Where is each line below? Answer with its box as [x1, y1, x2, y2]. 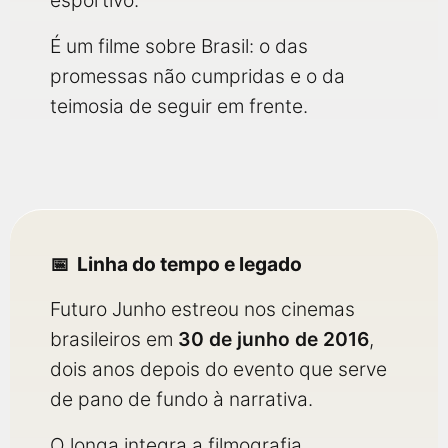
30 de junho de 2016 [178, 327, 369, 351]
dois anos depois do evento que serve [50, 357, 387, 381]
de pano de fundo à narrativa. [50, 387, 313, 411]
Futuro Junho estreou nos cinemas [50, 297, 355, 321]
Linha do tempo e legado [77, 252, 302, 276]
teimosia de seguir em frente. [50, 94, 308, 118]
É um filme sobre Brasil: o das [50, 34, 308, 58]
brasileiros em [50, 327, 178, 351]
